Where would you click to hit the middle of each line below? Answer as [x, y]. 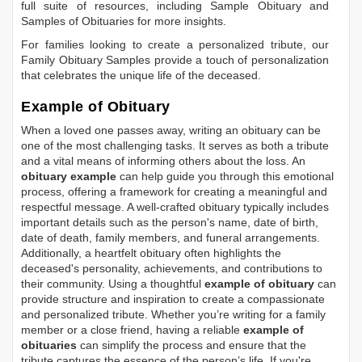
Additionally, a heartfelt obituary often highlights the [151, 253]
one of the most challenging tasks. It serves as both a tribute [175, 146]
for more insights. [180, 21]
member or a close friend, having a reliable [132, 330]
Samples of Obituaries [78, 21]
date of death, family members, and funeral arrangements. [170, 238]
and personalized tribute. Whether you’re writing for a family [173, 315]
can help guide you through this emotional [225, 177]
